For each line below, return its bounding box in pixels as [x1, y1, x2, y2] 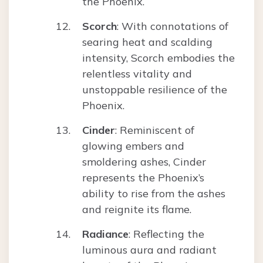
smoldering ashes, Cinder [82, 155, 206, 169]
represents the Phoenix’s [82, 171, 204, 185]
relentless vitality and [82, 67, 192, 81]
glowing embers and [82, 139, 184, 153]
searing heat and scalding [82, 35, 213, 49]
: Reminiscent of [115, 123, 194, 137]
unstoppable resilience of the [82, 83, 227, 97]
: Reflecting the [129, 227, 204, 241]
